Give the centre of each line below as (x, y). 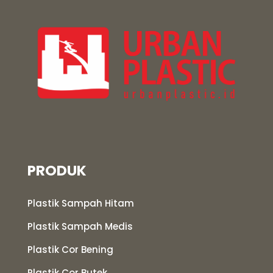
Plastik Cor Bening (70, 249)
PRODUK (57, 170)
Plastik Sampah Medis (80, 226)
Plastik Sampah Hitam (80, 203)
